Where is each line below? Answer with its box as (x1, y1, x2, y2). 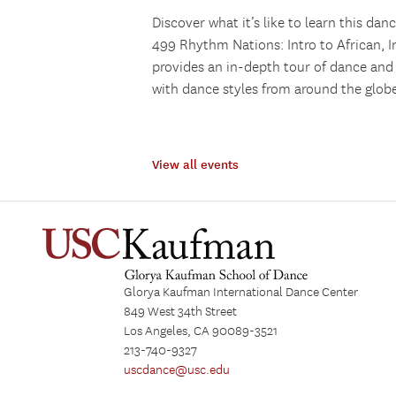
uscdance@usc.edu (124, 362, 230, 378)
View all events (152, 156, 239, 172)
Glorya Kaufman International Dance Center (124, 284, 358, 301)
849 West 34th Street (124, 303, 237, 320)
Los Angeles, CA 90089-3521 (124, 323, 278, 339)
